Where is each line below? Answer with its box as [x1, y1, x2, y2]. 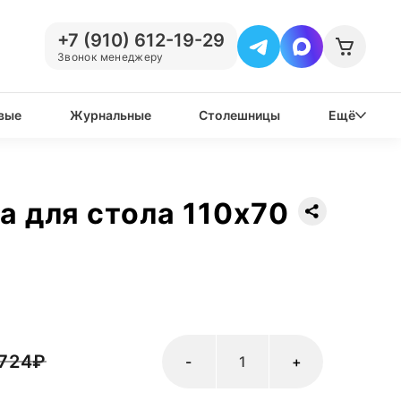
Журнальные [69, 107, 151, 123]
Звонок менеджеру [57, 50, 164, 64]
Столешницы [199, 107, 281, 123]
